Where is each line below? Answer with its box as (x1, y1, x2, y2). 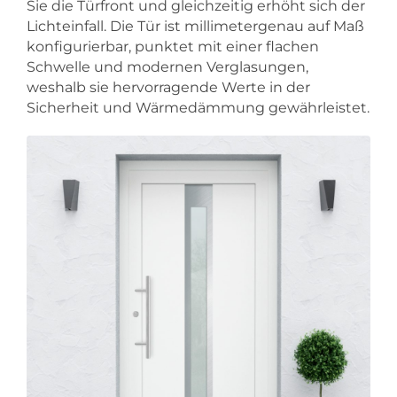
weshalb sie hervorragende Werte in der (27, 79, 310, 97)
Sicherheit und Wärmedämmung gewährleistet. (27, 99, 370, 117)
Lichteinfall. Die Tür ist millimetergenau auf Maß (27, 18, 364, 35)
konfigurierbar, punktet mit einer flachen (27, 38, 319, 56)
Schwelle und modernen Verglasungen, (27, 58, 308, 76)
